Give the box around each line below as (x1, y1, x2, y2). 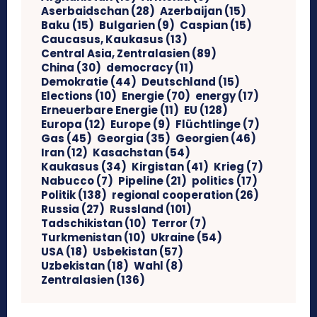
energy (195, 88, 236, 104)
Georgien (175, 131, 229, 146)
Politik (41, 188, 76, 203)
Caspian (180, 18, 228, 33)
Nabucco (41, 173, 94, 189)
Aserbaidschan (41, 4, 129, 19)
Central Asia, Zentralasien (41, 46, 190, 62)
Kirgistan (132, 159, 184, 175)
